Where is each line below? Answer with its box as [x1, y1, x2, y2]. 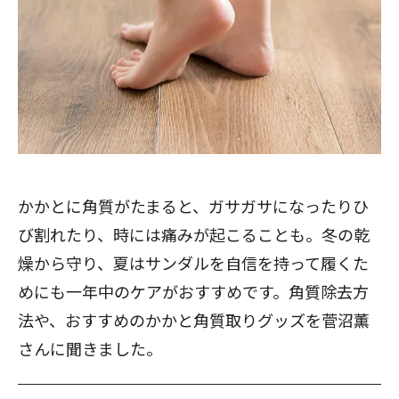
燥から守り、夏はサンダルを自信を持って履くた [18, 251, 369, 274]
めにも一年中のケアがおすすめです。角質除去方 [18, 280, 369, 303]
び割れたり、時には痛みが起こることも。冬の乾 [18, 223, 370, 246]
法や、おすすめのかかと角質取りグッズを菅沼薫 [18, 308, 370, 331]
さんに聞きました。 [18, 337, 162, 360]
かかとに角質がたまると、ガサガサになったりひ [18, 194, 369, 217]
